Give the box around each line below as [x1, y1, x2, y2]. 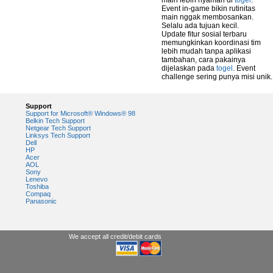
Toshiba [26, 183, 49, 190]
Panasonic [26, 197, 57, 205]
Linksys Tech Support [26, 132, 90, 139]
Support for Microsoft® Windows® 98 [26, 110, 135, 117]
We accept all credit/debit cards [69, 233, 161, 240]
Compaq [26, 190, 51, 197]
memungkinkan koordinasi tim [161, 38, 261, 47]
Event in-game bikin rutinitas [161, 4, 255, 13]
